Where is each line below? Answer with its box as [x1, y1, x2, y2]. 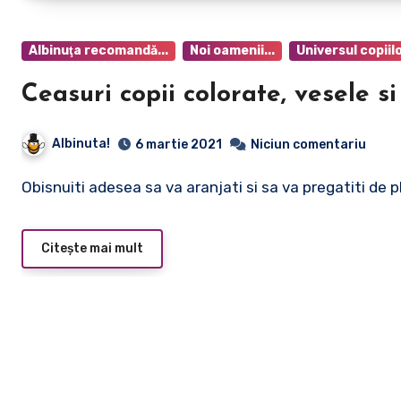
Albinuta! [52, 136, 110, 151]
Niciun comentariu [251, 136, 366, 152]
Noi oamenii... [190, 43, 275, 58]
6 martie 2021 [135, 136, 222, 152]
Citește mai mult [41, 240, 143, 256]
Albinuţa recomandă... [29, 43, 168, 58]
